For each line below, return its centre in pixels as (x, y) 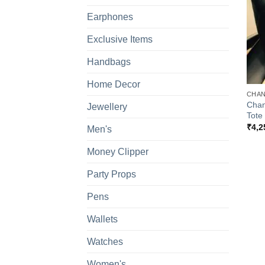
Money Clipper (118, 152)
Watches (105, 242)
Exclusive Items (120, 40)
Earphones (110, 17)
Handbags (109, 62)
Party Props (112, 174)
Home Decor (114, 85)
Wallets (102, 219)
